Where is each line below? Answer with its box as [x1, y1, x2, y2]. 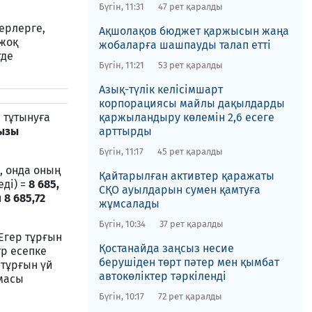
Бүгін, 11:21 [98, 60, 144, 70]
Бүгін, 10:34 [98, 219, 146, 229]
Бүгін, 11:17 [98, 146, 143, 157]
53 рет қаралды [157, 60, 223, 70]
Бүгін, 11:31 [98, 1, 144, 12]
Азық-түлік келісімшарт [98, 83, 223, 96]
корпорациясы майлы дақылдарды [98, 97, 285, 110]
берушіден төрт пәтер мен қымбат [98, 256, 279, 269]
